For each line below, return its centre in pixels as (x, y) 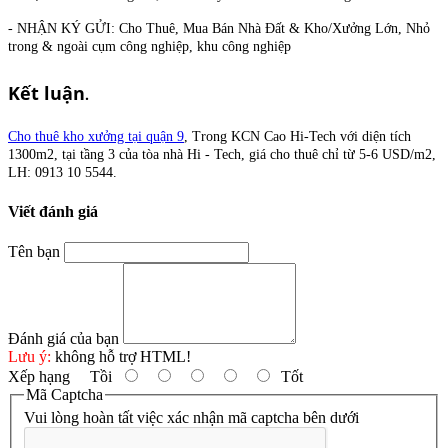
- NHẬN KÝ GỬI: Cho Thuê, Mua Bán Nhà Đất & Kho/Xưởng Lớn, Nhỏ (219, 28)
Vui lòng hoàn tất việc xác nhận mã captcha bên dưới (191, 418)
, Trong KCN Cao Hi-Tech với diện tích (297, 137)
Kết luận (46, 93)
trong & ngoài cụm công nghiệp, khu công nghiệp (149, 46)
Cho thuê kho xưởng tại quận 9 (96, 137)
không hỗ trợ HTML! (121, 356)
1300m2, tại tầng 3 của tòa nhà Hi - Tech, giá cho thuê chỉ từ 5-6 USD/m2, (222, 155)
